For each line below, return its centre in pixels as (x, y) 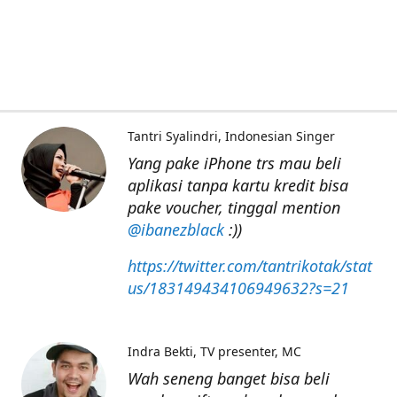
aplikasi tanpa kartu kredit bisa (238, 185)
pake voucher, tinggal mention (234, 207)
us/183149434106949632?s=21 (238, 288)
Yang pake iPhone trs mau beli (234, 163)
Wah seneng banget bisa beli (229, 378)
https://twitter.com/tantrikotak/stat (250, 266)
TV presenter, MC (250, 351)
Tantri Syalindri (173, 136)
